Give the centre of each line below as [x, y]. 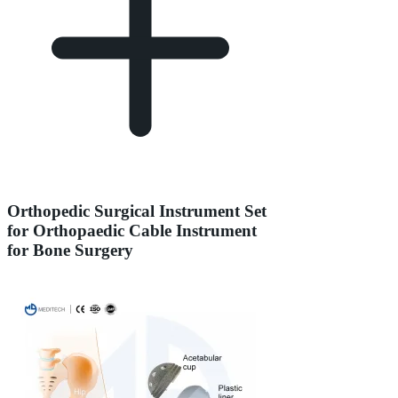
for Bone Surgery [70, 250]
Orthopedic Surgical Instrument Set [137, 211]
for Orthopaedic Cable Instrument [132, 230]
